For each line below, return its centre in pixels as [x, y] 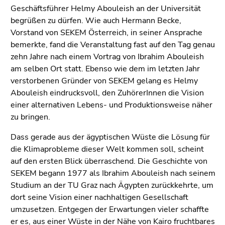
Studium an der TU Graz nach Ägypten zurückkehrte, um [112, 185]
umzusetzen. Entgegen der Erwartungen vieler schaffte [110, 209]
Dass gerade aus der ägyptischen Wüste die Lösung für [110, 137]
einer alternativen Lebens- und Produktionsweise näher [111, 105]
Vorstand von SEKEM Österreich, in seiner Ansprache [106, 32]
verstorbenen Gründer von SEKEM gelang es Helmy [104, 81]
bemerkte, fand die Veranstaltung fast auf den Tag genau [113, 44]
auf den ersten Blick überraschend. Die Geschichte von [109, 161]
